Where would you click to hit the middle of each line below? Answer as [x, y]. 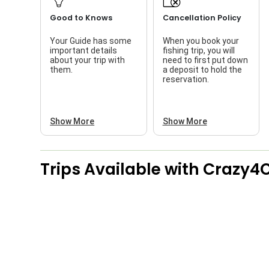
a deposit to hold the [202, 69]
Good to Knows [81, 17]
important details [84, 50]
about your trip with [88, 60]
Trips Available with [122, 169]
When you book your [201, 41]
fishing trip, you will [198, 50]
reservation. [186, 79]
